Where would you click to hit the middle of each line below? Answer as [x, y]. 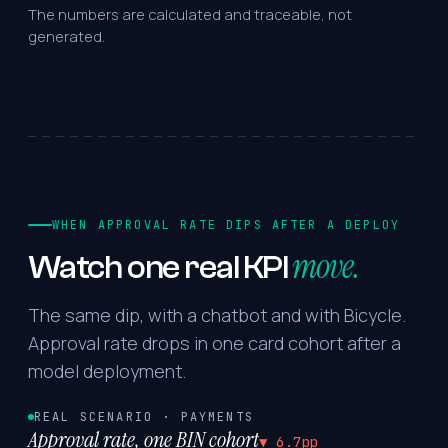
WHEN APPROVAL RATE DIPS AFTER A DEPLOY [226, 225]
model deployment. [107, 371]
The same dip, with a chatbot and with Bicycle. [217, 315]
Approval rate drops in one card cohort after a [214, 343]
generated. [66, 36]
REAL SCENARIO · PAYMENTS [144, 417]
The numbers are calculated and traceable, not [190, 14]
